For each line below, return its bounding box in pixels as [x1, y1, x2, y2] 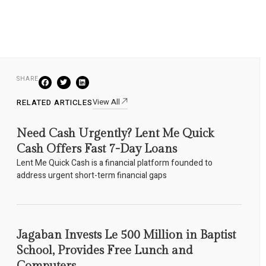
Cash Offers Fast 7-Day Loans [16, 142, 177, 157]
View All [92, 96, 120, 108]
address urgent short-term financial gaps [16, 169, 167, 182]
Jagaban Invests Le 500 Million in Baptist [16, 228, 236, 243]
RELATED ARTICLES [16, 97, 93, 109]
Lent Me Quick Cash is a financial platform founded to [16, 157, 213, 170]
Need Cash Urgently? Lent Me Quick [16, 126, 214, 141]
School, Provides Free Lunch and [16, 243, 193, 258]
